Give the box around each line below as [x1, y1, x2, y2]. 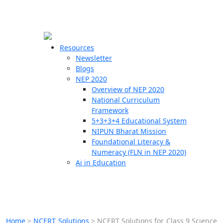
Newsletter [76, 53, 112, 63]
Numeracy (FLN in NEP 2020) [92, 147, 186, 157]
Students [5, 104, 42, 115]
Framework [92, 106, 128, 115]
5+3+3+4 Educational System [92, 116, 187, 125]
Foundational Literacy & [92, 137, 170, 146]
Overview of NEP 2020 [92, 85, 164, 94]
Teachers [5, 87, 43, 99]
